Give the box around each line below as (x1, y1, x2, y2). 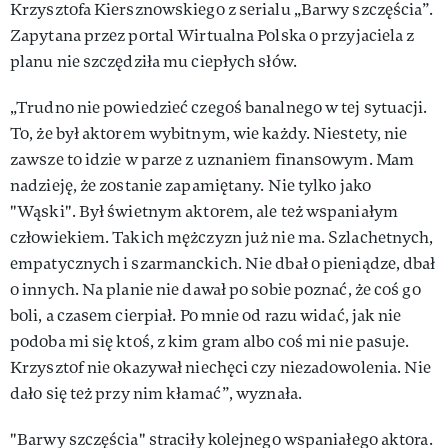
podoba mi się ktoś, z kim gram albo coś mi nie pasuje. (10, 330, 410, 352)
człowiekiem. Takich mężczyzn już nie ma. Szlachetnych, (10, 226, 434, 248)
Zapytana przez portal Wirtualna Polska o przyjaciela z (10, 24, 415, 46)
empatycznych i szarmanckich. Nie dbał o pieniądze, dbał (10, 252, 436, 274)
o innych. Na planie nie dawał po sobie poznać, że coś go (10, 278, 421, 300)
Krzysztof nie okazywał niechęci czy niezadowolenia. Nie (10, 356, 432, 378)
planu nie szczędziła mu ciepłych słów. (10, 50, 297, 72)
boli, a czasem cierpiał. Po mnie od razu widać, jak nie (10, 304, 402, 326)
